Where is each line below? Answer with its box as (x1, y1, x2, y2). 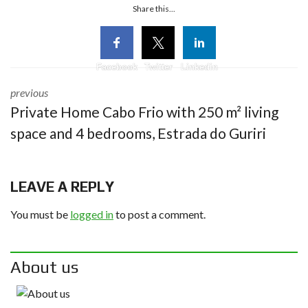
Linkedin (181, 62, 218, 72)
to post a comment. (113, 208, 206, 221)
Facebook (96, 62, 137, 72)
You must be (10, 208, 70, 221)
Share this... (133, 3, 175, 14)
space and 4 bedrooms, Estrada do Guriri (10, 124, 266, 142)
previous (10, 86, 48, 99)
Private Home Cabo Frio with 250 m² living (10, 103, 278, 120)
